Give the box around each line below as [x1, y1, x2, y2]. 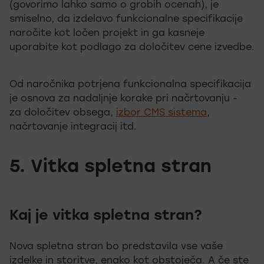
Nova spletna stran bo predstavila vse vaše [9, 242, 223, 252]
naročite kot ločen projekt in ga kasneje [9, 29, 204, 38]
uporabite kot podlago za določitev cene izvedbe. [9, 43, 255, 52]
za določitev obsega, [9, 108, 116, 118]
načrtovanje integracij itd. [9, 123, 137, 132]
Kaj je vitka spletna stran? [9, 209, 202, 223]
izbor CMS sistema [116, 108, 207, 118]
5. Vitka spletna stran [9, 159, 212, 177]
